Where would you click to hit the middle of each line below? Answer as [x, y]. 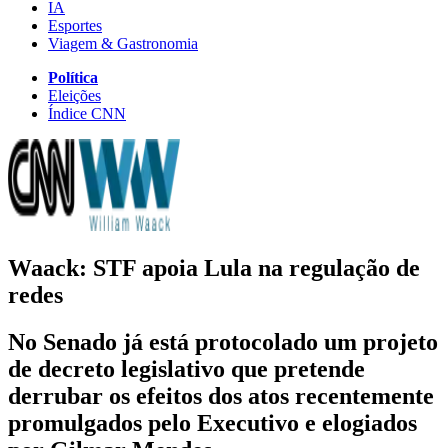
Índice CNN [87, 113]
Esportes [75, 25]
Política [73, 77]
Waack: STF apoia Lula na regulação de [214, 267]
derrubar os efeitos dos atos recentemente [221, 395]
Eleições [74, 95]
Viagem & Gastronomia [123, 43]
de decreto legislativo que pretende [186, 368]
